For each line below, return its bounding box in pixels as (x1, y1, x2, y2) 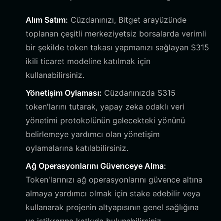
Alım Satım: (26, 15, 68, 25)
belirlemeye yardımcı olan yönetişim (26, 129, 160, 139)
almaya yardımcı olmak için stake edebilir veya (26, 188, 200, 198)
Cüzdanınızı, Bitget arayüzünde (68, 15, 186, 25)
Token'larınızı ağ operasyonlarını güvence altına (26, 175, 203, 184)
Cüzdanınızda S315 (102, 88, 176, 98)
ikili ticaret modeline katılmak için (26, 56, 150, 66)
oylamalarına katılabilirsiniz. (26, 143, 128, 153)
